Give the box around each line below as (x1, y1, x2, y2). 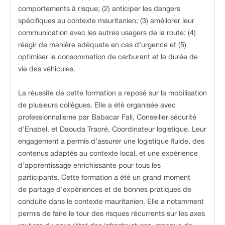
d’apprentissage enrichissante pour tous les (18, 161, 161, 170)
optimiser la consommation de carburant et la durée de (18, 52, 198, 61)
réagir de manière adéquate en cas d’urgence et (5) (18, 40, 186, 49)
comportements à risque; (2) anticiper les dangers (18, 4, 180, 13)
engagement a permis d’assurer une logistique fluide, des (18, 137, 204, 146)
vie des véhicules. (18, 64, 77, 73)
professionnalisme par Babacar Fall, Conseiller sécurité (18, 113, 196, 122)
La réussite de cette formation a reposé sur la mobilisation (18, 88, 207, 97)
